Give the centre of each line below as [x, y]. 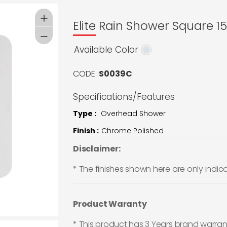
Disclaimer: [97, 148]
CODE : [86, 74]
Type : [85, 113]
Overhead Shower [133, 113]
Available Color [106, 50]
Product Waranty [110, 204]
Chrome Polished [133, 130]
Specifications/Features [124, 97]
